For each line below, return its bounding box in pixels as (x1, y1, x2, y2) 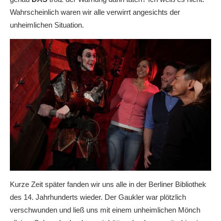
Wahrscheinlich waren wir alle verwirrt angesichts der (10, 8, 180, 16)
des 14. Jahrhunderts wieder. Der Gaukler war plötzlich (10, 192, 186, 201)
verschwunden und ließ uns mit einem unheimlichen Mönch (10, 205, 200, 214)
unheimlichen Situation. (10, 21, 84, 29)
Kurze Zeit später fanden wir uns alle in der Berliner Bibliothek (10, 180, 206, 188)
